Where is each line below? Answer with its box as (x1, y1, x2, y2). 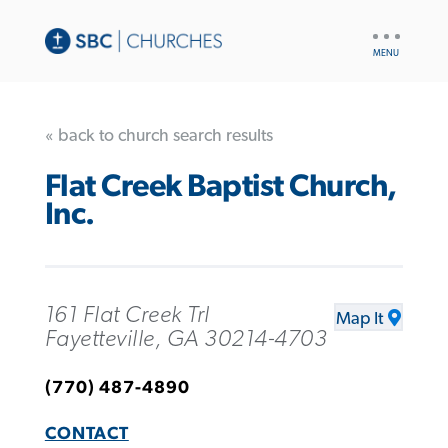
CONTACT (44, 424, 129, 443)
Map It (336, 309, 384, 328)
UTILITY (368, 23, 417, 37)
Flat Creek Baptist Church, (44, 171, 397, 203)
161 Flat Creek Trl (44, 302, 210, 327)
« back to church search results (44, 126, 273, 145)
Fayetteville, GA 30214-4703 (44, 326, 328, 351)
